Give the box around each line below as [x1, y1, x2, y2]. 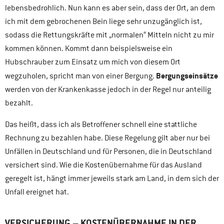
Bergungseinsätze [156, 70, 218, 81]
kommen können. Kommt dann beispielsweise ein [5, 43, 172, 54]
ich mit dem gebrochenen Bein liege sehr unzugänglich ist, [5, 16, 202, 27]
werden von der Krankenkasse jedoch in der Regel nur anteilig [5, 84, 211, 95]
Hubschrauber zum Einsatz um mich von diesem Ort [5, 57, 180, 67]
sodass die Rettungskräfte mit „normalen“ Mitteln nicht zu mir [5, 30, 214, 40]
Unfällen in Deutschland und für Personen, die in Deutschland [5, 146, 212, 157]
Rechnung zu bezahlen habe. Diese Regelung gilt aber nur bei [5, 133, 210, 143]
